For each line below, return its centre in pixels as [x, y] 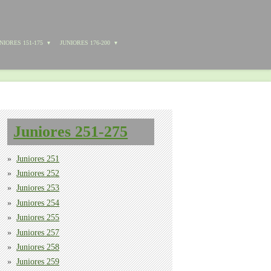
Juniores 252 [38, 174]
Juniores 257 [38, 232]
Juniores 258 [38, 247]
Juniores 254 [38, 203]
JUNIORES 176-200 [86, 43]
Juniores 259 [38, 262]
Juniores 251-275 [71, 132]
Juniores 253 [38, 188]
